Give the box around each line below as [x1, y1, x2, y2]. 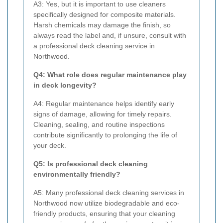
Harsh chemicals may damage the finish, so [33, 21, 171, 29]
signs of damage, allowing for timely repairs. [33, 110, 172, 118]
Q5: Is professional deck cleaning [33, 160, 148, 168]
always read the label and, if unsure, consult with [33, 31, 186, 40]
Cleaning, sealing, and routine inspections [33, 120, 165, 129]
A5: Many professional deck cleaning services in [33, 189, 184, 197]
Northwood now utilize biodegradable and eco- [33, 199, 180, 208]
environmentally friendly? [33, 170, 120, 179]
